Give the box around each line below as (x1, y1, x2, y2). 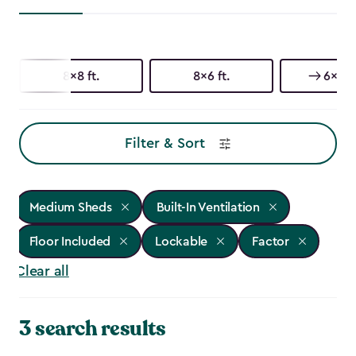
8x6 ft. (193, 69, 230, 83)
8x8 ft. (63, 69, 99, 83)
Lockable (155, 234, 208, 248)
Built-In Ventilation (156, 200, 260, 214)
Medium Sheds (29, 200, 112, 214)
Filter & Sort (124, 136, 205, 151)
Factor (252, 234, 289, 248)
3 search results (19, 315, 165, 343)
